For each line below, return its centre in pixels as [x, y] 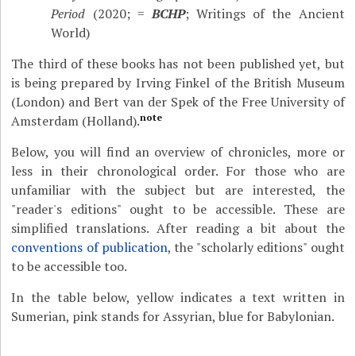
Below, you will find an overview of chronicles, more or [178, 152]
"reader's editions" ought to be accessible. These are [178, 209]
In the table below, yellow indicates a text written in [178, 297]
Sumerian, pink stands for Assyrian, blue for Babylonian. [173, 316]
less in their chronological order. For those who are [178, 171]
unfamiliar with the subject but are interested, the [178, 190]
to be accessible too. [70, 266]
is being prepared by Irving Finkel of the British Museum [178, 83]
